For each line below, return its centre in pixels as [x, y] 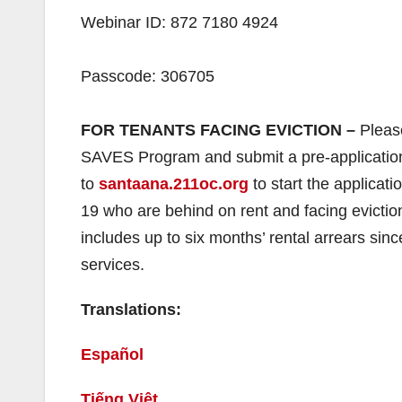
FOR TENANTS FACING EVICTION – [220, 130]
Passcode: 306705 [148, 76]
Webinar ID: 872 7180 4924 [179, 22]
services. [113, 265]
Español [112, 354]
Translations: [131, 310]
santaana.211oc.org [174, 184]
